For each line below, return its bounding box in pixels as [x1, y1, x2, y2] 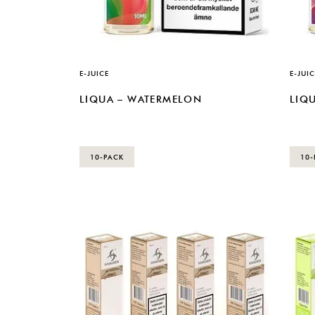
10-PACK [90, 152, 124, 161]
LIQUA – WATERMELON [79, 94, 202, 105]
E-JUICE [79, 68, 109, 77]
